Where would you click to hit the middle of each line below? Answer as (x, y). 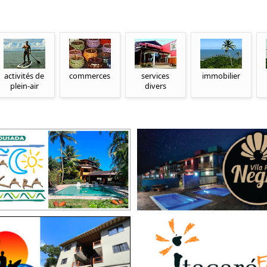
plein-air (24, 86)
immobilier (221, 76)
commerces (90, 76)
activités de (24, 76)
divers (155, 86)
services (156, 76)
